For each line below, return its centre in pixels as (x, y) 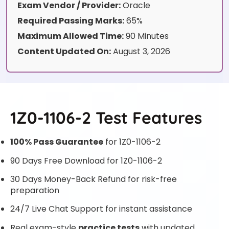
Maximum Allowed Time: (71, 36)
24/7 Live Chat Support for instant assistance (101, 209)
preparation (35, 190)
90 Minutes (146, 36)
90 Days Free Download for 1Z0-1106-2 (86, 161)
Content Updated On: (64, 52)
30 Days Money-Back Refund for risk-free (94, 179)
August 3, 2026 (141, 52)
